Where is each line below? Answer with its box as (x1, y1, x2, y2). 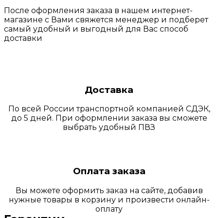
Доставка (85, 84, 133, 95)
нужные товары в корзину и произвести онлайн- (8, 195, 210, 204)
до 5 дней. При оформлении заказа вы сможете (11, 113, 207, 123)
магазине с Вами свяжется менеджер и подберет (4, 15, 208, 24)
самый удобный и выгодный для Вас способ (4, 24, 188, 34)
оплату (95, 204, 123, 214)
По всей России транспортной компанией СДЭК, (8, 104, 210, 114)
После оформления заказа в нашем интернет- (4, 6, 193, 15)
